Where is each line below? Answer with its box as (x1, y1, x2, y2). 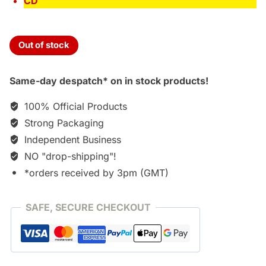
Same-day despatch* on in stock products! (9, 75, 208, 87)
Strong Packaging (21, 117, 104, 129)
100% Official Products (21, 100, 127, 113)
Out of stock (18, 40, 69, 51)
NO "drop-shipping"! (21, 150, 116, 163)
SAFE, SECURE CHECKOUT (26, 201, 151, 214)
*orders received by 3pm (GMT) (21, 167, 169, 179)
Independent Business (21, 134, 121, 146)
